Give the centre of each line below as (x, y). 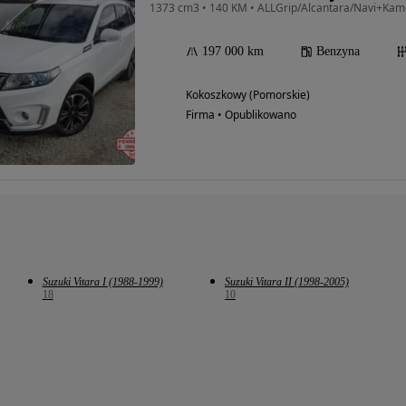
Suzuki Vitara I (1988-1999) (102, 282)
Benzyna (338, 52)
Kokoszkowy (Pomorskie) (248, 95)
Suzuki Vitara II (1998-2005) (286, 282)
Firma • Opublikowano (241, 115)
